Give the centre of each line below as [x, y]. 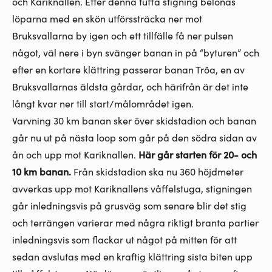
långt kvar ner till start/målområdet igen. [103, 104]
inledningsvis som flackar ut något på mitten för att [124, 240]
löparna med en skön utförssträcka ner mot [107, 19]
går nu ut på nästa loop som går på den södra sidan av [134, 138]
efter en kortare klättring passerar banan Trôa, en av [128, 70]
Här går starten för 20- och [198, 155]
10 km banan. [42, 172]
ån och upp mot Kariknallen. [75, 155]
